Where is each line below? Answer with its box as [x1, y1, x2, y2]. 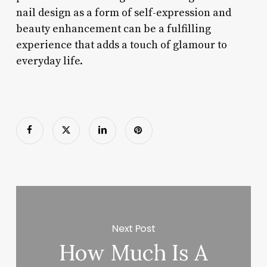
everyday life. [15, 54, 83, 68]
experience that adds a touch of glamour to [15, 38, 227, 52]
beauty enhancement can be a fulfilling [15, 21, 211, 36]
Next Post [112, 221, 156, 235]
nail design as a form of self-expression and [15, 5, 231, 20]
